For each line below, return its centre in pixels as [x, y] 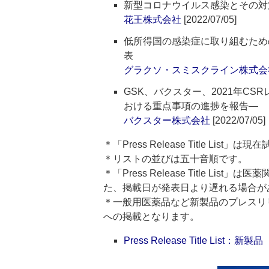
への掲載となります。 [151, 216]
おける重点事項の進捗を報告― [191, 106]
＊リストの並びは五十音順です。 [175, 159]
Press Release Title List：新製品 [193, 240]
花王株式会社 [153, 20]
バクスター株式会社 [167, 120]
